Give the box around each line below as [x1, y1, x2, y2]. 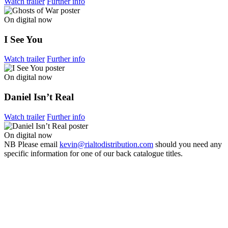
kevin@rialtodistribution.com [60, 139, 153, 149]
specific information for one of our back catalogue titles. [4, 149, 183, 158]
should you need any [153, 139, 222, 149]
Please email [18, 139, 60, 149]
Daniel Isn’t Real [4, 92, 74, 103]
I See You [4, 34, 43, 45]
